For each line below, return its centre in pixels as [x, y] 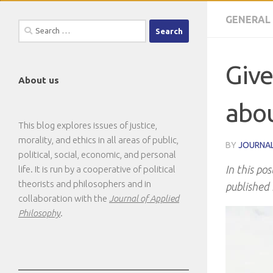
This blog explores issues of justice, [88, 125]
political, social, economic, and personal [97, 154]
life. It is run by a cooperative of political [97, 169]
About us [39, 80]
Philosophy [39, 213]
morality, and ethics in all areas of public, [98, 140]
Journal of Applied [144, 198]
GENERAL [248, 19]
